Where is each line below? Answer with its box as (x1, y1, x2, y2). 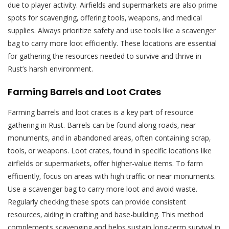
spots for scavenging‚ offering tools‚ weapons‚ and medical (8, 12, 202, 22)
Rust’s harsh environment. (8, 63, 93, 74)
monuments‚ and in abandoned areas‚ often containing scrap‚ (8, 132, 211, 143)
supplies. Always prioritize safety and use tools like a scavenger (8, 25, 216, 35)
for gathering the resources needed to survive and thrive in (8, 51, 201, 61)
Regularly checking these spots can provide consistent (8, 196, 186, 207)
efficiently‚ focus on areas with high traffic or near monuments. (8, 171, 216, 181)
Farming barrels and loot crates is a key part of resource (8, 107, 194, 117)
